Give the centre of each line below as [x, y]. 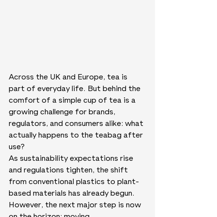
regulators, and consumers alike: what [77, 124]
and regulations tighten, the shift [69, 171]
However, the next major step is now [76, 206]
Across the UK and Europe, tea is [69, 78]
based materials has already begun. [73, 194]
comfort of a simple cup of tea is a [73, 101]
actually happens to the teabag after [77, 136]
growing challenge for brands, [63, 113]
